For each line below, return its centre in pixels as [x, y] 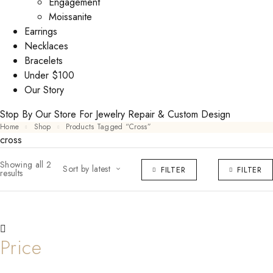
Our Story [44, 90]
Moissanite [70, 17]
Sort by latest [87, 169]
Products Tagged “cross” [110, 127]
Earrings [41, 31]
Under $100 [49, 75]
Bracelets [44, 61]
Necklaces [46, 46]
